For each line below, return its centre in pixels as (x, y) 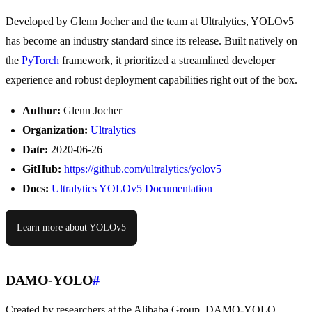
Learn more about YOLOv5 (71, 228)
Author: (41, 111)
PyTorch (40, 61)
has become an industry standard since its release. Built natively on (151, 41)
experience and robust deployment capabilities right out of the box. (151, 80)
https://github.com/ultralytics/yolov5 (143, 169)
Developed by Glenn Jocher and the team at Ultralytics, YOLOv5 (150, 22)
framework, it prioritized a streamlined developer (167, 61)
